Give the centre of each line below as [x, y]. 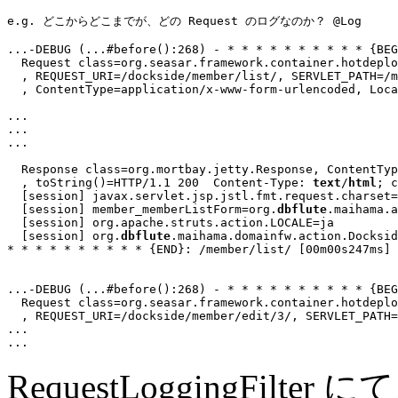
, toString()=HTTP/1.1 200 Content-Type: [160, 182]
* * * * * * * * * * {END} [96, 249]
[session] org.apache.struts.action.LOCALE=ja [171, 222]
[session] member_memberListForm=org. [142, 209]
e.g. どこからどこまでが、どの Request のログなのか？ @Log [184, 20]
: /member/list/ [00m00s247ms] [288, 249]
